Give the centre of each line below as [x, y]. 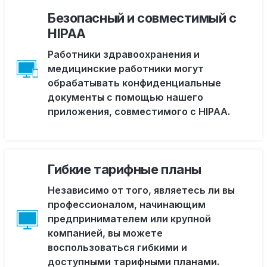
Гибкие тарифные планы [125, 169]
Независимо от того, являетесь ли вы [141, 190]
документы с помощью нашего [125, 97]
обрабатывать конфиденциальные [134, 83]
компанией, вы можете [105, 233]
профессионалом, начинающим [127, 204]
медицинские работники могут [126, 69]
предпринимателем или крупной [129, 219]
